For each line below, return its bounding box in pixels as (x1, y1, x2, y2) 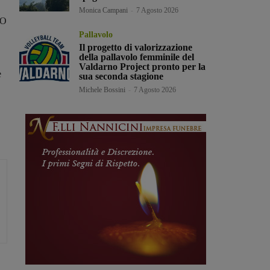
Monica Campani (79, 6, 128, 15)
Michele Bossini (79, 86, 126, 95)
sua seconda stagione (79, 71, 164, 82)
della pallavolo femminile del (79, 52, 195, 63)
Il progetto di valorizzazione (79, 42, 193, 53)
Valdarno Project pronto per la (79, 61, 206, 72)
